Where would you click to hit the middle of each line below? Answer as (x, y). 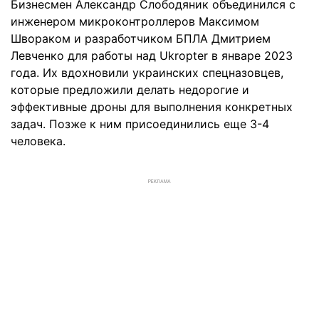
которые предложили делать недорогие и (130, 90)
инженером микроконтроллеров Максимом (135, 21)
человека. (38, 141)
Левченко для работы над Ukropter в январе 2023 (152, 56)
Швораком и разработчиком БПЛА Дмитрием (141, 38)
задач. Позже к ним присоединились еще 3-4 (140, 124)
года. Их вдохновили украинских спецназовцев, (147, 73)
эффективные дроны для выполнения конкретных (152, 107)
